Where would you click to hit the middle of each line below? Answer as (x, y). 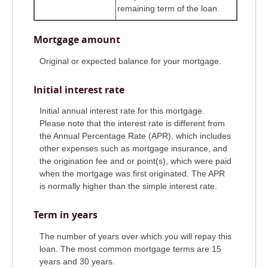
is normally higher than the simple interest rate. (128, 186)
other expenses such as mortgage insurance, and (133, 149)
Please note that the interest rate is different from (132, 124)
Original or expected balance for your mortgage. (130, 61)
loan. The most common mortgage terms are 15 (130, 249)
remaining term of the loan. (168, 9)
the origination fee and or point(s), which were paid (135, 161)
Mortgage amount (77, 40)
